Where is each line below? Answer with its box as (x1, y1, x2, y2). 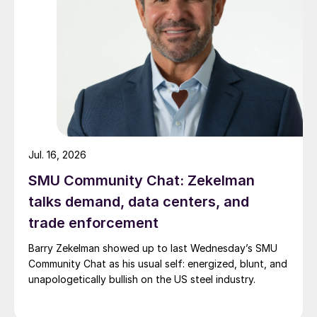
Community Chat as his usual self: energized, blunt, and (28, 258, 287, 270)
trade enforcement (28, 214, 158, 232)
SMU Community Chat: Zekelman (28, 172, 255, 190)
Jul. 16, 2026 (28, 149, 86, 161)
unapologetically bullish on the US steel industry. (28, 273, 255, 286)
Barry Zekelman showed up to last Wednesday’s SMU (28, 242, 277, 255)
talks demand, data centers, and (28, 193, 249, 211)
